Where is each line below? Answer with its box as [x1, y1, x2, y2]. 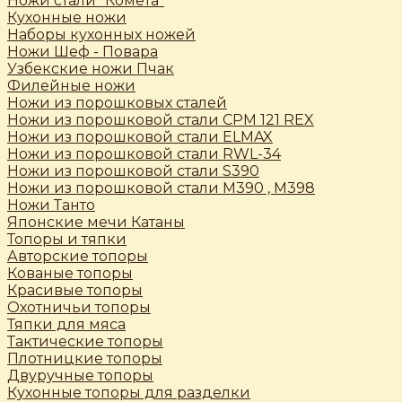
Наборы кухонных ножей [7, 26, 196, 44]
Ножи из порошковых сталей [7, 94, 227, 112]
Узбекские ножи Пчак [7, 60, 174, 78]
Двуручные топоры [7, 367, 153, 385]
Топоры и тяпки [7, 231, 127, 249]
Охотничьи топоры [7, 299, 151, 317]
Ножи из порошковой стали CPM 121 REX [7, 111, 314, 129]
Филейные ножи [7, 77, 135, 95]
